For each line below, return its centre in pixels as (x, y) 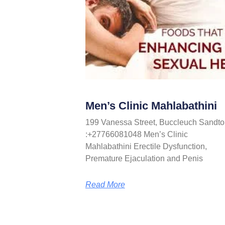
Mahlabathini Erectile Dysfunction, (146, 147)
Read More (105, 185)
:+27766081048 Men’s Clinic (136, 135)
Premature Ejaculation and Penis (144, 159)
